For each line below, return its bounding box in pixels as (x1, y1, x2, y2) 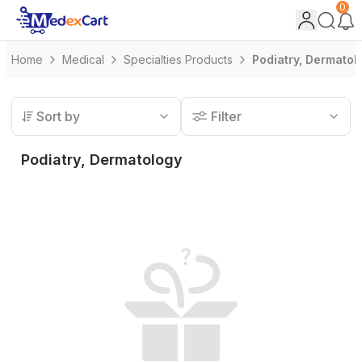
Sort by (36, 108, 81, 124)
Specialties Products (124, 53, 233, 66)
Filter (211, 108, 242, 124)
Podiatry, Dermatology (21, 151, 183, 168)
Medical (62, 53, 104, 66)
